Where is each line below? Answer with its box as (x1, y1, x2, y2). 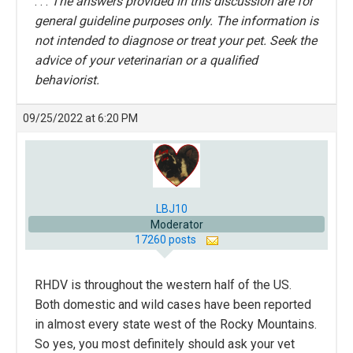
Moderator (150, 218, 203, 232)
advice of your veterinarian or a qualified (35, 52, 258, 68)
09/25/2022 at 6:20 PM (23, 111, 138, 124)
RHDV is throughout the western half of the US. (35, 277, 292, 293)
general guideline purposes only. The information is (35, 13, 318, 28)
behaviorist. (35, 72, 99, 87)
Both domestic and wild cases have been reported (35, 297, 311, 313)
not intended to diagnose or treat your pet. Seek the (35, 32, 317, 48)
